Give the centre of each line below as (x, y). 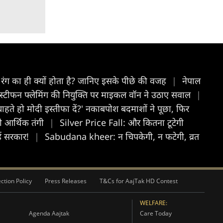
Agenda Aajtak (49, 213)
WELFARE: (153, 203)
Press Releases (66, 181)
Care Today (156, 213)
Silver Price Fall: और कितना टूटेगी (122, 122)
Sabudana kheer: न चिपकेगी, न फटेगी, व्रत (122, 136)
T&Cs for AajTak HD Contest (139, 181)
